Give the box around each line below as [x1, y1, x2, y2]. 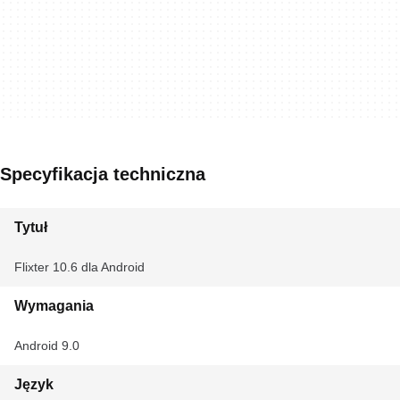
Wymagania [14, 298, 94, 313]
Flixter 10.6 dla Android [14, 260, 145, 274]
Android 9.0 [14, 338, 79, 353]
